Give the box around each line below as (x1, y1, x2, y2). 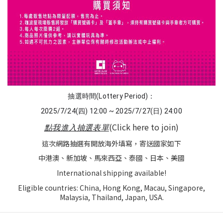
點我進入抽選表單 (44, 122, 109, 132)
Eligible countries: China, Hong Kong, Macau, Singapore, (18, 182, 205, 193)
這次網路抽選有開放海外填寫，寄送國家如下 (42, 138, 181, 148)
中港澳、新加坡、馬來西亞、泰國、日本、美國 (38, 153, 185, 163)
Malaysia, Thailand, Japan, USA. (59, 192, 164, 202)
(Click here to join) (109, 120, 179, 133)
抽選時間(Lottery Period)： (68, 92, 155, 100)
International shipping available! (57, 167, 166, 178)
